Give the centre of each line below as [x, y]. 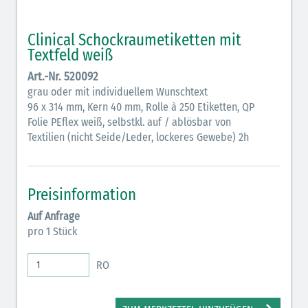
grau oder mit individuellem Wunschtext [118, 92]
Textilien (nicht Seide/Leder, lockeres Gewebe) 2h [138, 137]
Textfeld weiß [70, 55]
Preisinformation [82, 195]
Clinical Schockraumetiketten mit [134, 40]
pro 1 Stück [52, 232]
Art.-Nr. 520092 [63, 77]
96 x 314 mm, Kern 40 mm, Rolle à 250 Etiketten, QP [141, 107]
